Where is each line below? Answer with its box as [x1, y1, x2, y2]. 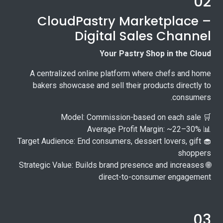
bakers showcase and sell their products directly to [33, 81, 211, 91]
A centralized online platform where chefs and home [30, 69, 211, 79]
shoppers [178, 148, 211, 158]
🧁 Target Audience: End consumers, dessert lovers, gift [17, 136, 201, 146]
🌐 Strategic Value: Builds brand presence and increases [19, 160, 204, 170]
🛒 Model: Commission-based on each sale [201, 112, 211, 122]
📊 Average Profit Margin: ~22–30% [201, 124, 211, 134]
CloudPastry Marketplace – [37, 12, 211, 30]
